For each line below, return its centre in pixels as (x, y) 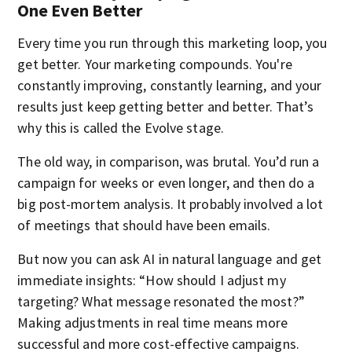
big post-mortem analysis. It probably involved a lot (170, 203)
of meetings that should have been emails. (144, 225)
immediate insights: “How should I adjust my (152, 280)
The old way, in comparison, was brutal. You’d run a (169, 161)
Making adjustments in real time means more (153, 322)
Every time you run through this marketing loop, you (172, 42)
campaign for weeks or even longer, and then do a (166, 182)
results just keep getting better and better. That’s (166, 106)
